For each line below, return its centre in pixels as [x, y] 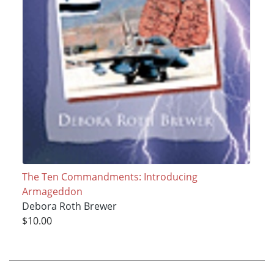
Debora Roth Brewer [69, 206]
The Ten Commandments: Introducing [109, 176]
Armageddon [52, 191]
